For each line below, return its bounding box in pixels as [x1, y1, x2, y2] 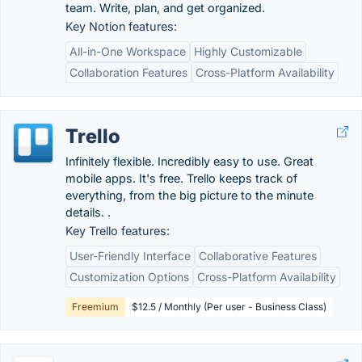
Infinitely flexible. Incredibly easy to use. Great [65, 154, 314, 168]
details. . [65, 205, 111, 219]
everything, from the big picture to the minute [65, 188, 314, 202]
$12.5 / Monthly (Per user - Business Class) [132, 301, 326, 313]
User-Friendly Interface [69, 249, 191, 263]
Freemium [72, 301, 119, 313]
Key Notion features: [65, 19, 177, 33]
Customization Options [69, 270, 189, 284]
